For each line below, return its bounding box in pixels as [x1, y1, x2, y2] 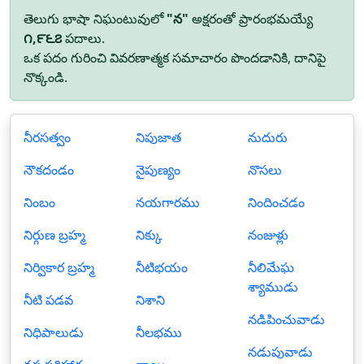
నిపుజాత [136, 128, 181, 146]
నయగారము [136, 193, 200, 211]
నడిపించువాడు [248, 310, 325, 328]
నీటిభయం [136, 258, 188, 276]
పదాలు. [62, 29, 105, 47]
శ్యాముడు [248, 278, 298, 296]
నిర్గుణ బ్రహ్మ [24, 226, 85, 244]
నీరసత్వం [24, 128, 71, 146]
